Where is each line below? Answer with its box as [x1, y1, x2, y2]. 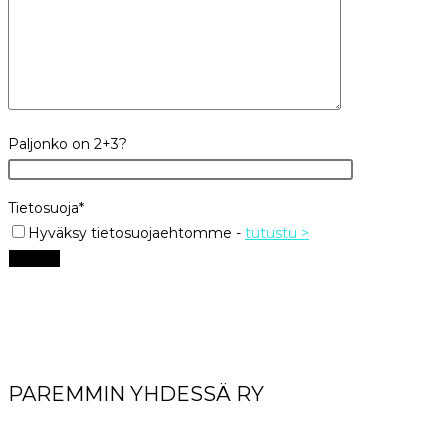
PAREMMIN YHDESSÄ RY [8, 381, 264, 406]
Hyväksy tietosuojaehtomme [28, 223, 232, 242]
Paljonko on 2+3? [8, 134, 127, 153]
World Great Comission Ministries [8, 410, 261, 429]
